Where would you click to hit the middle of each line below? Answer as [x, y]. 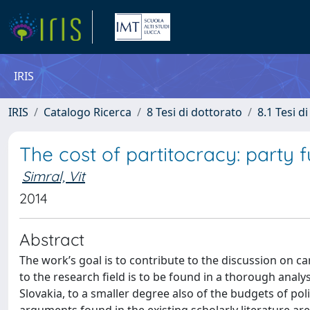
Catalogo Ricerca [88, 112]
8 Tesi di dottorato [194, 112]
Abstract [52, 239]
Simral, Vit [54, 176]
